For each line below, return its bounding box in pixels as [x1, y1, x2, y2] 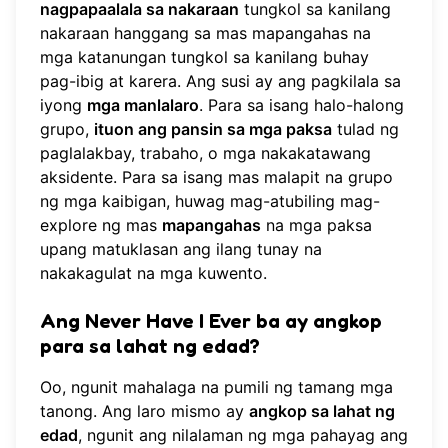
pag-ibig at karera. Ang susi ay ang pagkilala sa [40, 70, 401, 91]
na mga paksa [261, 214, 372, 235]
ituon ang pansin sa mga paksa [94, 118, 332, 139]
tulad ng [332, 118, 399, 139]
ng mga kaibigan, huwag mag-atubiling [40, 190, 340, 211]
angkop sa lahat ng [249, 400, 395, 421]
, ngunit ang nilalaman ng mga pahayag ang [78, 424, 408, 445]
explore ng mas [40, 214, 162, 235]
